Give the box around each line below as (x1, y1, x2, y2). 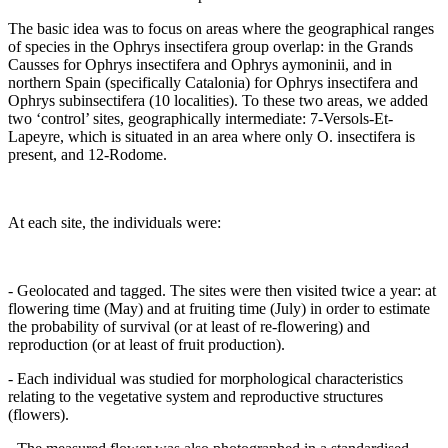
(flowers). (8, 406, 69, 424)
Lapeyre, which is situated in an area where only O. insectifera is (8, 128, 415, 146)
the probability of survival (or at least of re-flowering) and (8, 318, 370, 336)
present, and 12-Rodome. (8, 146, 167, 164)
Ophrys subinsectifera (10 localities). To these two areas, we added (8, 92, 428, 110)
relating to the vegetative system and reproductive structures (8, 388, 383, 406)
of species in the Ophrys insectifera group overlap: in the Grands (8, 38, 413, 56)
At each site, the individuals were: (8, 214, 221, 232)
